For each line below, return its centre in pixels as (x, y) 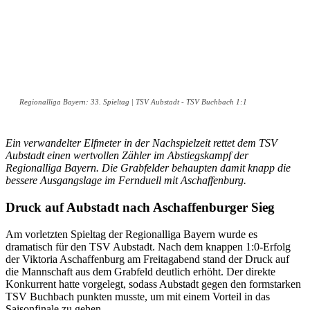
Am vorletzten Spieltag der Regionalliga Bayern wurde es (131, 234)
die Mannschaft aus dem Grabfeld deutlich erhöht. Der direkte (140, 271)
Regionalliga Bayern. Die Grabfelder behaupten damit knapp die (148, 168)
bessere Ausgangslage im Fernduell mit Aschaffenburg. (126, 181)
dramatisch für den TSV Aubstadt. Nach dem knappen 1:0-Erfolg (148, 246)
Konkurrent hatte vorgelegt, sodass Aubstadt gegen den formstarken (153, 284)
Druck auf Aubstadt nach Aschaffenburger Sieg (140, 207)
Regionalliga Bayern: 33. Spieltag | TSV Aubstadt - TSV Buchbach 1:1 (133, 102)
